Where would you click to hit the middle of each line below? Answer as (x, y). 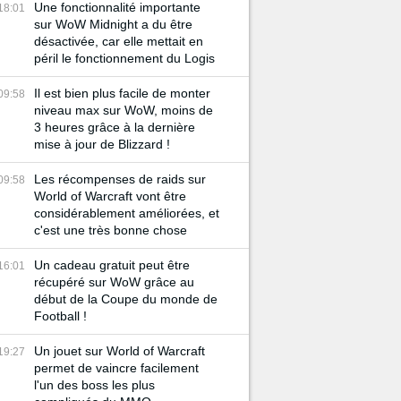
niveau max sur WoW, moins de (124, 110)
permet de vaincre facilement (116, 368)
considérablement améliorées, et (127, 213)
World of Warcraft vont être (110, 196)
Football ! (60, 316)
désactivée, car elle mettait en (119, 41)
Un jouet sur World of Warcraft (119, 351)
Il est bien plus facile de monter (122, 93)
